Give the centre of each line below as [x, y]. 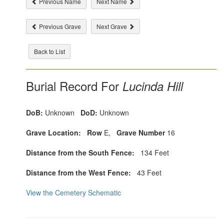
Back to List [50, 51]
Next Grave [113, 26]
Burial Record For [73, 86]
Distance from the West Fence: [79, 172]
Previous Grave [59, 26]
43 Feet [146, 172]
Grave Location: [54, 132]
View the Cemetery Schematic [74, 192]
